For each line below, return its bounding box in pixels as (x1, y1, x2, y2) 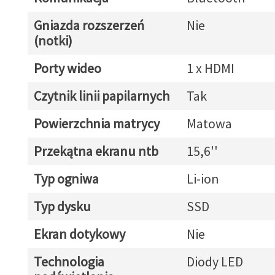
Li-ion (186, 170, 219, 187)
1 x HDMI (186, 60, 234, 77)
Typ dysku (33, 198, 91, 215)
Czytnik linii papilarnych (33, 87, 169, 104)
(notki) (33, 32, 72, 49)
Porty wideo (33, 60, 101, 77)
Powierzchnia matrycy (33, 115, 160, 132)
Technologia (33, 253, 104, 270)
